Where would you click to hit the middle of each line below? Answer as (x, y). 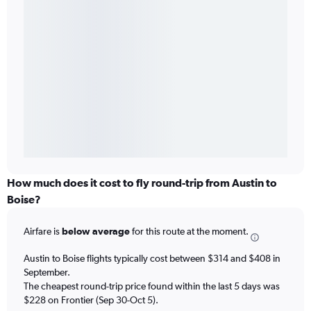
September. (47, 272)
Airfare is (43, 232)
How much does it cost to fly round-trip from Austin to (142, 183)
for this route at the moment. (189, 232)
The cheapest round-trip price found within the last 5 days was (152, 286)
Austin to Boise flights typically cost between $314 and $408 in (152, 258)
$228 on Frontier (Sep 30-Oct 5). (91, 300)
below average (96, 232)
